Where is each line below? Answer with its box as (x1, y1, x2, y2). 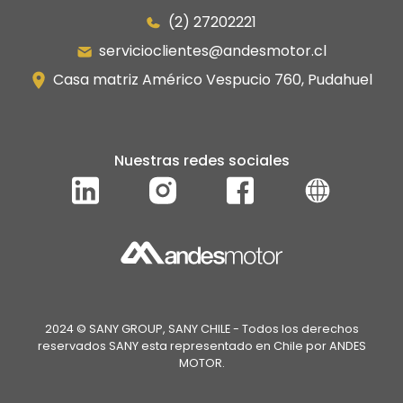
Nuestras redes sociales (113, 149, 290, 171)
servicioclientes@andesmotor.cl (94, 40, 327, 61)
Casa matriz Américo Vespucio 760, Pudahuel (49, 68, 372, 90)
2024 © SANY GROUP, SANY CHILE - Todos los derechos (44, 321, 359, 337)
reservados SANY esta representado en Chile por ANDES (37, 338, 366, 354)
